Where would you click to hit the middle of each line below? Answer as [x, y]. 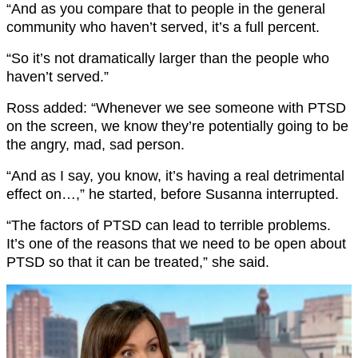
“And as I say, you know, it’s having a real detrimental [175, 176]
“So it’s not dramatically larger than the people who [168, 59]
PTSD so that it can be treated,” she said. [138, 263]
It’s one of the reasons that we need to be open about [176, 244]
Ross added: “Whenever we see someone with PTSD [176, 108]
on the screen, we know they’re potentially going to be [177, 127]
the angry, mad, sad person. [95, 145]
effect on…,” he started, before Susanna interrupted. [173, 195]
